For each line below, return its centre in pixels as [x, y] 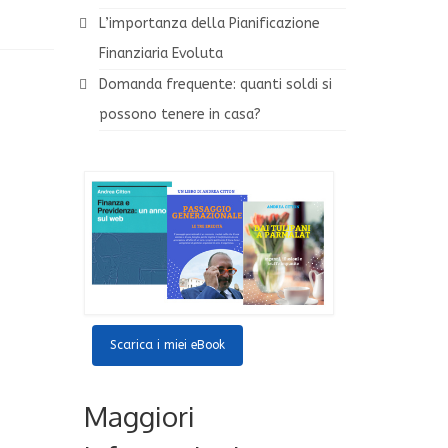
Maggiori [139, 416]
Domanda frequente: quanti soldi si [215, 84]
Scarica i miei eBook [167, 345]
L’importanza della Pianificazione [209, 23]
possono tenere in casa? [179, 114]
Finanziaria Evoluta [160, 53]
